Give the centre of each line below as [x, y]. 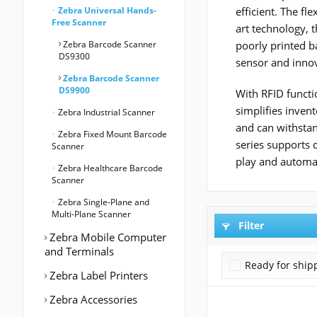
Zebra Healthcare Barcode [109, 168]
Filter [250, 226]
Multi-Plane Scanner [91, 214]
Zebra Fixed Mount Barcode [111, 134]
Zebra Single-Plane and [103, 202]
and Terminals [79, 252]
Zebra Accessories [92, 300]
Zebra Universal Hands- [106, 11]
